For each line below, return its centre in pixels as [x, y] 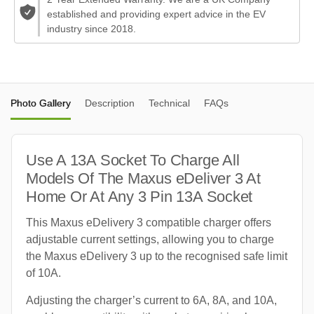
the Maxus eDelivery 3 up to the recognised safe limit [157, 256]
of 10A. [43, 273]
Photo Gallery [41, 103]
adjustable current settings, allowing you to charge [150, 239]
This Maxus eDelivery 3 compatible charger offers [149, 222]
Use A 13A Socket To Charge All [133, 160]
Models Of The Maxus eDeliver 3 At [143, 178]
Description [110, 103]
